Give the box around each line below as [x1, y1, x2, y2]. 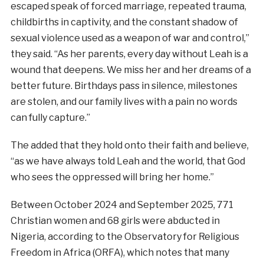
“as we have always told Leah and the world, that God [10, 155, 245, 167]
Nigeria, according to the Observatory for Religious [10, 230, 239, 242]
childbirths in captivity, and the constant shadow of [10, 16, 238, 28]
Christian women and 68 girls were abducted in [10, 214, 220, 226]
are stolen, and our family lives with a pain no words [10, 95, 237, 107]
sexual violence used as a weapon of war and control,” [10, 32, 249, 44]
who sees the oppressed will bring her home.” [10, 171, 214, 183]
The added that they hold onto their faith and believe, [10, 139, 249, 151]
